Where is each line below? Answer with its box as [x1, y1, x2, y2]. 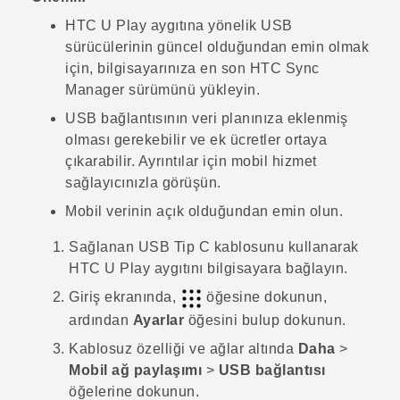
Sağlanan [69, 239, 138, 255]
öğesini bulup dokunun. [184, 312, 346, 328]
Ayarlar [132, 312, 184, 328]
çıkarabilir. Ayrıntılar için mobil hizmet [65, 154, 317, 170]
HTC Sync [249, 61, 320, 77]
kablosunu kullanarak [210, 239, 359, 255]
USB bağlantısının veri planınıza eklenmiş [65, 111, 348, 127]
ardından [69, 312, 133, 328]
